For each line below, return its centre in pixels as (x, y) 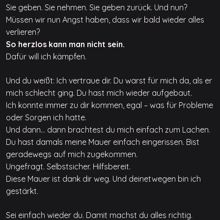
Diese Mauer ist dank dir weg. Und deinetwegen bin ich (103, 179)
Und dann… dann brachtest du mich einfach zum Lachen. (108, 130)
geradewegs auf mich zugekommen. (72, 154)
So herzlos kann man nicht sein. (65, 44)
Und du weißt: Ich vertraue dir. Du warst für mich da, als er (109, 81)
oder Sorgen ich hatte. (46, 118)
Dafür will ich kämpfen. (46, 57)
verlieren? (23, 32)
